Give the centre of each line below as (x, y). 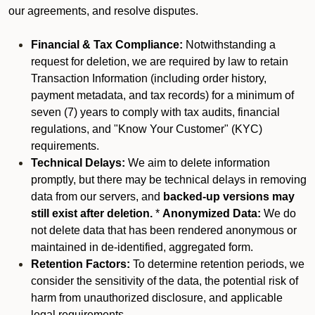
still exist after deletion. (92, 213)
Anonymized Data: (212, 213)
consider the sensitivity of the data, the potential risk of (165, 281)
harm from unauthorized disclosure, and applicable (157, 298)
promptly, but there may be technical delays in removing (169, 180)
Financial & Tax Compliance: (108, 45)
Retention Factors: (81, 264)
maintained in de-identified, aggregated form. (142, 247)
